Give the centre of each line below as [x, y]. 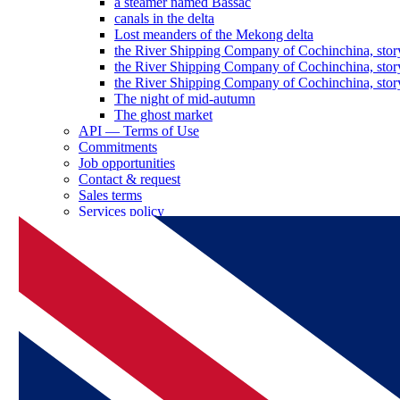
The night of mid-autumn [185, 98]
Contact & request [129, 179]
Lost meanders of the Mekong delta [214, 34]
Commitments [118, 146]
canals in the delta [164, 18]
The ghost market [163, 114]
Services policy [121, 211]
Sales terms [110, 195]
